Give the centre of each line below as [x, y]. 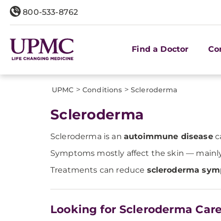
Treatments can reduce [99, 170]
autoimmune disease [168, 136]
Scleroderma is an [87, 136]
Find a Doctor [160, 49]
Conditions [102, 90]
